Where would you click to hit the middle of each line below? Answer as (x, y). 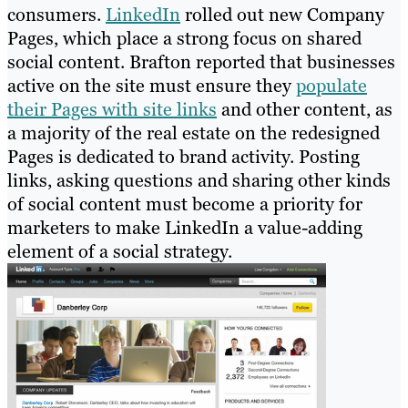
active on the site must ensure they (152, 86)
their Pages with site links (112, 110)
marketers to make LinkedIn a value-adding (185, 228)
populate (331, 86)
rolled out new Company (282, 15)
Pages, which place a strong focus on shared (184, 39)
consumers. (56, 15)
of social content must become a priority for (185, 204)
